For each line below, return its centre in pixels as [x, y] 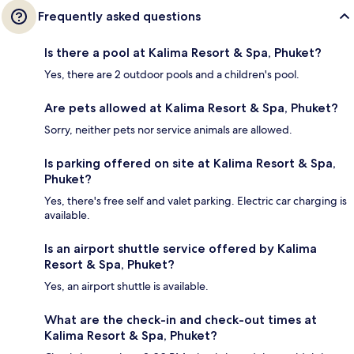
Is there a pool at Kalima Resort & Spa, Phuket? [183, 52]
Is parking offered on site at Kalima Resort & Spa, [190, 163]
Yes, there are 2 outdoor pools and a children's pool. [172, 74]
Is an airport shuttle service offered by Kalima [181, 248]
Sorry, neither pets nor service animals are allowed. [168, 129]
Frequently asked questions [119, 16]
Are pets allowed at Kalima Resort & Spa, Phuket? [191, 107]
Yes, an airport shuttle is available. [126, 286]
